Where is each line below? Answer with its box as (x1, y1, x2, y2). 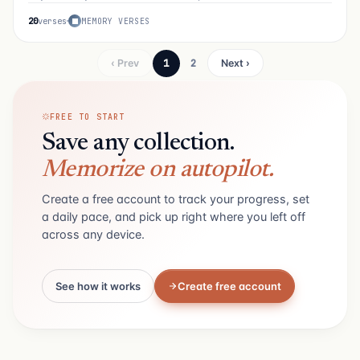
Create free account (178, 279, 281, 292)
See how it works (55, 279, 141, 292)
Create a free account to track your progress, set (42, 191, 309, 207)
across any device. (42, 227, 145, 242)
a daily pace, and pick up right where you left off (42, 209, 305, 224)
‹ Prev (110, 57, 139, 69)
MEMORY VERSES (81, 15, 150, 27)
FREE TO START (50, 111, 125, 122)
